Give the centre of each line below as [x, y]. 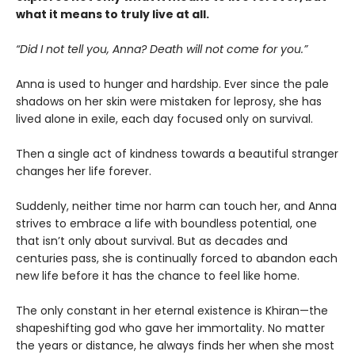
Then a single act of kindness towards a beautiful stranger [177, 154]
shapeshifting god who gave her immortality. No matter [170, 328]
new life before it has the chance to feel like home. [158, 276]
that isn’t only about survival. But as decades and [152, 241]
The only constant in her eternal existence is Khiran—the [172, 311]
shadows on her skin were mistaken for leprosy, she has [169, 102]
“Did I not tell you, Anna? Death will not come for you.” [162, 50]
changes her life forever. [84, 172]
